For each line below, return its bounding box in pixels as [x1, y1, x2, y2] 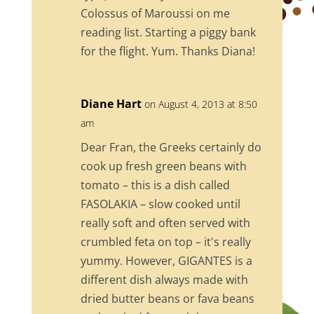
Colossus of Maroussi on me [80, 5, 230, 21]
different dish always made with [80, 271, 248, 287]
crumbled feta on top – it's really [80, 233, 251, 250]
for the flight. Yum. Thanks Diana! [80, 43, 255, 59]
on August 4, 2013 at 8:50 [144, 97, 257, 111]
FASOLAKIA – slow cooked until [80, 196, 240, 212]
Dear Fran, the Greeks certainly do [80, 139, 261, 155]
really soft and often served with [80, 214, 250, 231]
